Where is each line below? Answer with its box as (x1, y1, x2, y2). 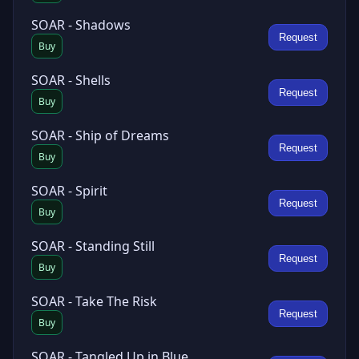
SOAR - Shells (31, 71, 111, 89)
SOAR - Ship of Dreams (31, 127, 169, 144)
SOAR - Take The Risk (31, 292, 157, 310)
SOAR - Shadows (31, 16, 131, 34)
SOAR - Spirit (31, 182, 107, 200)
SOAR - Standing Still (31, 237, 155, 255)
